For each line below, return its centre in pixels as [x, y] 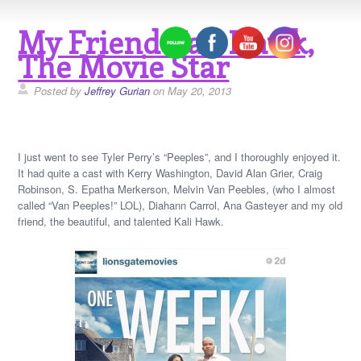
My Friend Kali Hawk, [166, 41]
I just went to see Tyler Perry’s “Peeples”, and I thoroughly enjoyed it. [180, 157]
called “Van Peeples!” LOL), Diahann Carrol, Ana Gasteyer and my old [180, 205]
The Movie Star [124, 66]
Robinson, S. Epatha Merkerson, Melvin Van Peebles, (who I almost [177, 189]
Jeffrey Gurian [118, 91]
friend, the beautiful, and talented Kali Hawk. [121, 221]
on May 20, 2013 [191, 91]
